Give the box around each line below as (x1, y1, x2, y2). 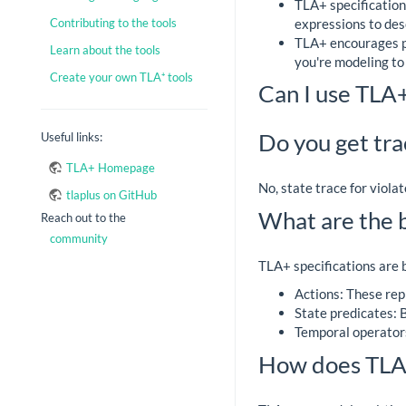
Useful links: (41, 130, 102, 145)
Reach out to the (41, 209, 126, 225)
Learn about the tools (50, 43, 160, 58)
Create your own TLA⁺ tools (50, 70, 193, 85)
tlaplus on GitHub (66, 187, 157, 202)
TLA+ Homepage (66, 159, 155, 175)
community (50, 230, 108, 246)
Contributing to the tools (50, 15, 177, 31)
